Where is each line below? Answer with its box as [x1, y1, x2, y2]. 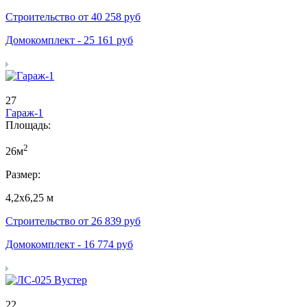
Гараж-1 [5, 106, 43, 119]
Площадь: [5, 119, 51, 131]
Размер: [5, 168, 40, 180]
